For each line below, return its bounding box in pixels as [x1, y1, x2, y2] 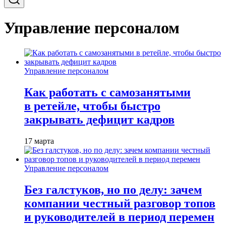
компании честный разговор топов [24, 196, 215, 210]
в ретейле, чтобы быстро [24, 99, 160, 112]
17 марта [24, 136, 54, 145]
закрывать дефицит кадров [24, 112, 175, 126]
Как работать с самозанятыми [24, 85, 191, 99]
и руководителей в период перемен [24, 210, 214, 223]
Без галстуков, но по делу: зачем [24, 183, 202, 196]
